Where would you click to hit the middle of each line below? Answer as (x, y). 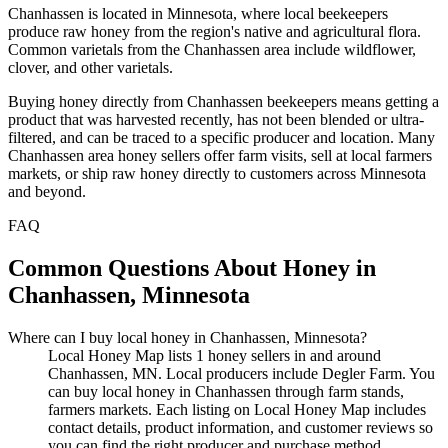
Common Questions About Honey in (192, 267)
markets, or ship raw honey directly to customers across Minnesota (217, 173)
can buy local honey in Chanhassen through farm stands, (226, 391)
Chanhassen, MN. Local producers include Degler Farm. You (241, 373)
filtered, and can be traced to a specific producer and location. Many (221, 137)
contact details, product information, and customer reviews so (240, 427)
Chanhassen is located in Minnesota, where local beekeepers (198, 13)
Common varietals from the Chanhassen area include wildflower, (212, 49)
